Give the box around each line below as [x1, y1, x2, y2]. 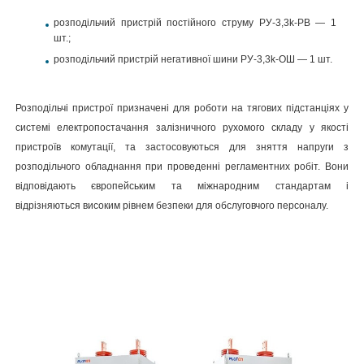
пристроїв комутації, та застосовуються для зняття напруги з [15, 141, 349, 153]
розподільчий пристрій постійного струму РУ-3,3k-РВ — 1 [54, 17, 336, 28]
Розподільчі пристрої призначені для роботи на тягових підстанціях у [15, 102, 349, 114]
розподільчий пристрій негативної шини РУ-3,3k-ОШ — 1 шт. [54, 54, 332, 65]
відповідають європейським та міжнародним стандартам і [15, 180, 349, 192]
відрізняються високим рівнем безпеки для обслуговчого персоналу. [15, 200, 328, 211]
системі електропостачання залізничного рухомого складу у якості [15, 122, 349, 133]
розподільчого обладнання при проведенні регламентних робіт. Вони [15, 161, 349, 172]
